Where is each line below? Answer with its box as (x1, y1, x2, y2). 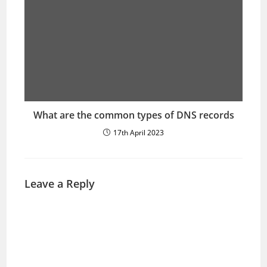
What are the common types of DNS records (33, 108, 234, 122)
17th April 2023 (113, 128, 164, 138)
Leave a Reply (24, 176, 95, 191)
